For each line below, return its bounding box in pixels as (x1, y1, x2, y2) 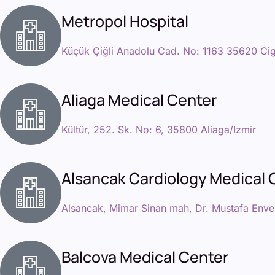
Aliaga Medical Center (61, 88, 217, 110)
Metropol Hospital (61, 10, 188, 32)
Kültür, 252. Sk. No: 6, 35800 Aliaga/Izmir (61, 123, 256, 136)
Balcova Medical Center (61, 246, 228, 268)
